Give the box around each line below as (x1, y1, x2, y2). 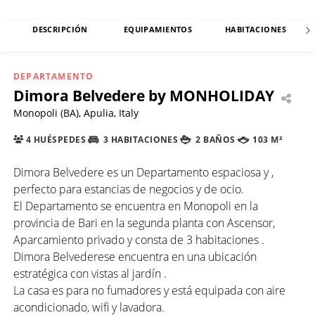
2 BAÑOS (193, 134, 236, 146)
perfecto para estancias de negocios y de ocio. (13, 181, 244, 197)
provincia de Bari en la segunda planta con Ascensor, (13, 214, 275, 231)
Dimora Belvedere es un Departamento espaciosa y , (13, 164, 274, 180)
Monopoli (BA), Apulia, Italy (13, 105, 139, 120)
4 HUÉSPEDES (23, 134, 86, 146)
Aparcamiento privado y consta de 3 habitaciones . (13, 231, 264, 247)
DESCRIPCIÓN (32, 24, 88, 35)
